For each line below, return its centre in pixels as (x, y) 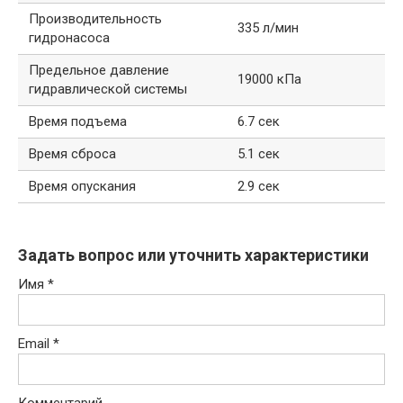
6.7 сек (259, 121)
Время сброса (72, 153)
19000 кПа (269, 79)
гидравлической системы (108, 89)
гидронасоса (69, 37)
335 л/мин (268, 27)
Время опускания (82, 186)
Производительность (95, 18)
